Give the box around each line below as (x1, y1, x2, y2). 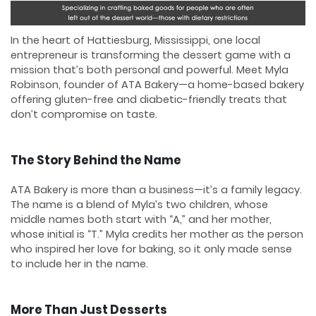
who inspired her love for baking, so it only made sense (11, 242, 292, 257)
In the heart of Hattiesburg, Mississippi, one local (11, 33, 260, 48)
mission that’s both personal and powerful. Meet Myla (11, 63, 288, 78)
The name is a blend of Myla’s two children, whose (11, 197, 268, 212)
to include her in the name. (11, 257, 148, 272)
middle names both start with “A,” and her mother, (11, 212, 272, 227)
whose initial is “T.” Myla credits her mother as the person (11, 227, 303, 242)
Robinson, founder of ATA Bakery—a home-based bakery (11, 78, 304, 92)
